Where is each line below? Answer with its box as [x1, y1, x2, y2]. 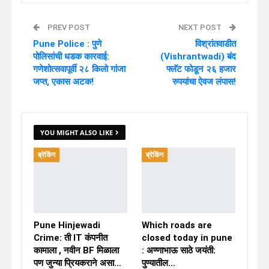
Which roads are [142, 220, 212, 231]
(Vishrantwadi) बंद [160, 50, 236, 62]
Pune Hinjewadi [34, 220, 100, 231]
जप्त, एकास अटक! [33, 76, 94, 87]
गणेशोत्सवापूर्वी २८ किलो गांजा [33, 63, 125, 74]
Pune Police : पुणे [33, 38, 101, 49]
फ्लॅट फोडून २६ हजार [166, 63, 236, 74]
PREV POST [46, 22, 90, 32]
